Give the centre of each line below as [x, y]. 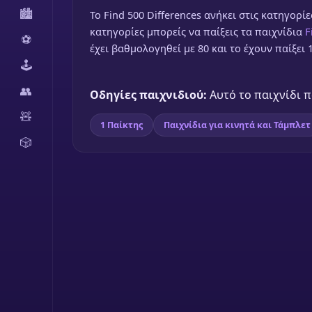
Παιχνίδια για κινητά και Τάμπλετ [237, 125]
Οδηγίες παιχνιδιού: [148, 95]
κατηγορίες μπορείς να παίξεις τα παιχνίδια [197, 31]
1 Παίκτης [122, 125]
